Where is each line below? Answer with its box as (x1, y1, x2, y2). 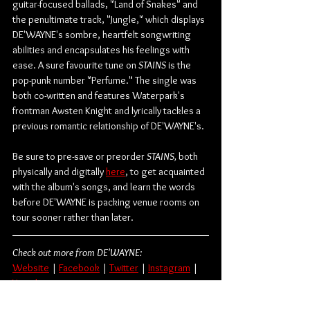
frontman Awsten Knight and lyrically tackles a (12, 104, 203, 117)
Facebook (59, 261, 100, 274)
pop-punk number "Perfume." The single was (12, 73, 199, 86)
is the (166, 58, 193, 71)
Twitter (109, 261, 138, 274)
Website (12, 261, 49, 274)
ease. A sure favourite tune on (12, 58, 138, 71)
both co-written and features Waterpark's (12, 89, 187, 102)
